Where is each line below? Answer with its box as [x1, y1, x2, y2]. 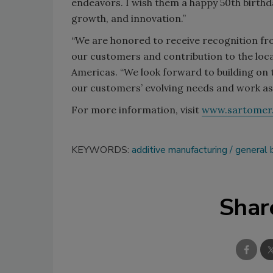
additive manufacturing [132, 143, 227, 157]
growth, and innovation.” [71, 12, 186, 24]
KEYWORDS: [71, 143, 132, 157]
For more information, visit [71, 103, 202, 116]
